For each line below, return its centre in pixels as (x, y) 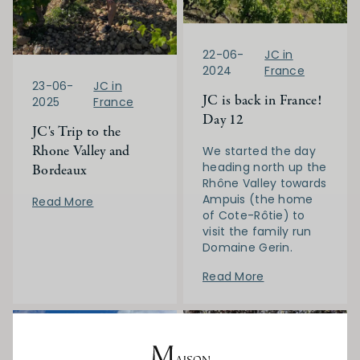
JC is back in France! (262, 101)
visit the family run (257, 232)
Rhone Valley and (81, 151)
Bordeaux (60, 170)
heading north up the (265, 168)
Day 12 (223, 121)
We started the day (260, 151)
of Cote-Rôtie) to (254, 216)
